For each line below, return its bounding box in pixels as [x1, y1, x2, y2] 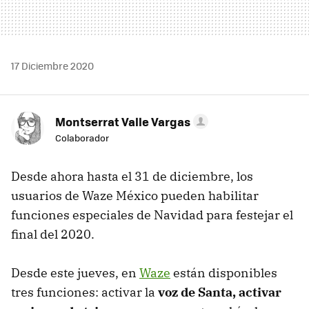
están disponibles [170, 265, 277, 281]
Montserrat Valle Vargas [55, 113, 190, 130]
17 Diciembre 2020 [11, 59, 94, 73]
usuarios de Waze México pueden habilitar [11, 188, 259, 204]
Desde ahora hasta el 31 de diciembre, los [11, 168, 253, 185]
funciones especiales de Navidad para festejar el [11, 207, 293, 223]
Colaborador [55, 131, 109, 145]
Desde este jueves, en [11, 265, 139, 281]
